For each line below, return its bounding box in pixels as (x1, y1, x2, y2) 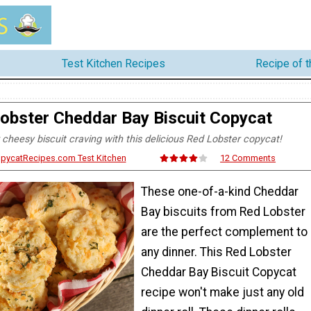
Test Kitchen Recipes (62, 56, 166, 70)
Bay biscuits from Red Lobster (141, 204, 305, 219)
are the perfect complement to (141, 224, 308, 239)
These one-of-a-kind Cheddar (141, 184, 299, 199)
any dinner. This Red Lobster (141, 244, 292, 259)
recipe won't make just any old (141, 285, 304, 299)
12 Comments (220, 153, 276, 164)
